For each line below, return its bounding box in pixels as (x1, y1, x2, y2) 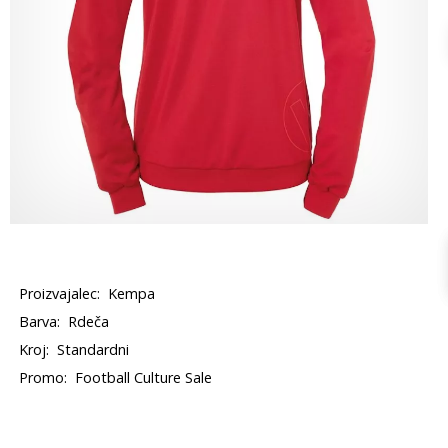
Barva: (19, 312, 61, 331)
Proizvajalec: (19, 284, 101, 303)
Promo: (19, 368, 68, 387)
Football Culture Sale (75, 368, 213, 387)
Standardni (57, 340, 130, 359)
